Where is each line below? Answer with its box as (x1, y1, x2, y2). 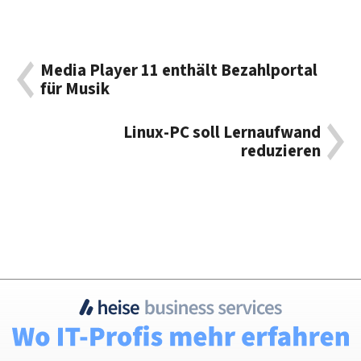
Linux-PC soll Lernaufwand (122, 121, 321, 145)
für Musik (40, 77, 110, 101)
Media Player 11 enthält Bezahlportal (40, 58, 318, 82)
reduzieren (240, 139, 321, 164)
